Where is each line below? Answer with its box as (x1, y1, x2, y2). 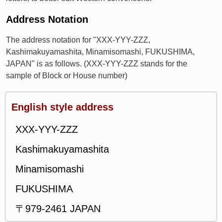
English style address (11, 102, 113, 112)
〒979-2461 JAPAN (15, 203, 101, 214)
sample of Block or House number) (6, 71, 127, 80)
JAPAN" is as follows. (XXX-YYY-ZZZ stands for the (6, 59, 187, 68)
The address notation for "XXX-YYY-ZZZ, (6, 36, 150, 44)
